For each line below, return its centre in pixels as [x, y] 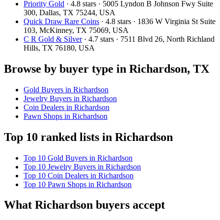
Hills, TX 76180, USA [59, 48]
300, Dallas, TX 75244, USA [69, 12]
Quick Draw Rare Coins [61, 21]
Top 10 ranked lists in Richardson [88, 137]
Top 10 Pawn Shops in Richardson [78, 184]
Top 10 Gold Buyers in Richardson [78, 158]
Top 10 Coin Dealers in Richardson [79, 175]
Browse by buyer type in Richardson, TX [107, 69]
